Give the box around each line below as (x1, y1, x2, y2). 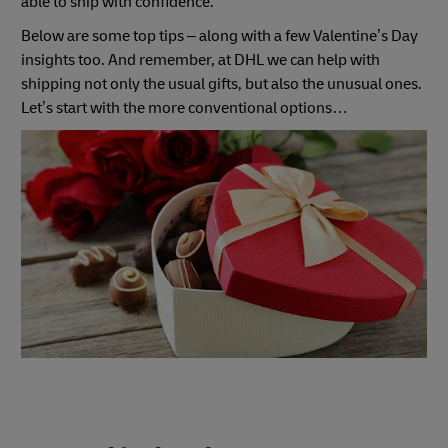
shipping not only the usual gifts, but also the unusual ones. (21, 73, 422, 94)
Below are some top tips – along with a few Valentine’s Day (21, 25, 418, 46)
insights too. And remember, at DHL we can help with (21, 49, 380, 70)
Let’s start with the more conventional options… (21, 97, 348, 118)
